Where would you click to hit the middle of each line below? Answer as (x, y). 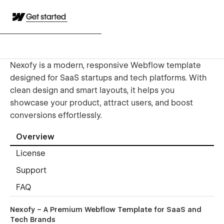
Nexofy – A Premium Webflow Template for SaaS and (106, 209)
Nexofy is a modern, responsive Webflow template (105, 65)
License (31, 153)
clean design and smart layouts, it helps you (92, 90)
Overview (35, 137)
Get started (47, 17)
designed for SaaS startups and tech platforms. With (108, 77)
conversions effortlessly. (56, 115)
